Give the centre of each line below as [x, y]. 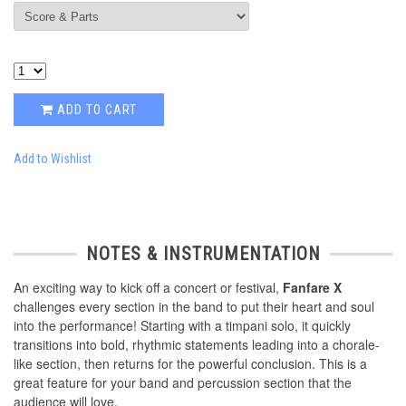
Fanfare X [312, 288]
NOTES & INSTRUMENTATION [203, 254]
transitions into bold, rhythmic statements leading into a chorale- [197, 345]
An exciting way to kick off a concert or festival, [148, 288]
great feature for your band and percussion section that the [183, 383]
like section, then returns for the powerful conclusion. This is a [190, 364]
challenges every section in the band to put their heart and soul [194, 307]
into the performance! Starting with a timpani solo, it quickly [182, 326]
